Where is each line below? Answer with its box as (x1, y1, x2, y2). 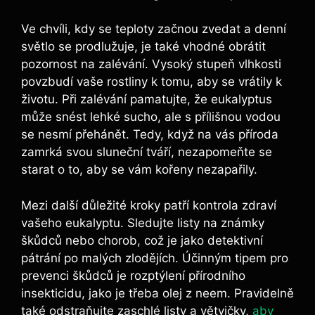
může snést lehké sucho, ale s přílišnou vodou (21, 110, 281, 124)
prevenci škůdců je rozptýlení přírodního (21, 268, 245, 283)
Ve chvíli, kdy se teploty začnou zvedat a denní (21, 22, 286, 37)
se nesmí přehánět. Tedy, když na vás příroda (21, 127, 278, 142)
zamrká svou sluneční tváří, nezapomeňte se (21, 145, 272, 160)
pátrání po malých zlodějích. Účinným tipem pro (21, 250, 288, 265)
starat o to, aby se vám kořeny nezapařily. (21, 162, 257, 177)
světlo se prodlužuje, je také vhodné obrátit (21, 39, 266, 54)
